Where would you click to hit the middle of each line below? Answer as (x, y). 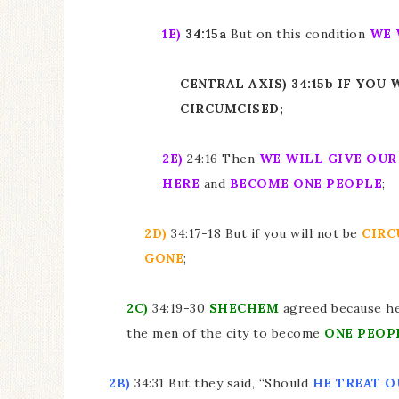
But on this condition (298, 34)
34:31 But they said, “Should (221, 383)
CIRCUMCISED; (234, 109)
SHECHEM (246, 308)
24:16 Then (221, 159)
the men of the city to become (225, 333)
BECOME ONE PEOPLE (305, 183)
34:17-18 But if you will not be (264, 233)
